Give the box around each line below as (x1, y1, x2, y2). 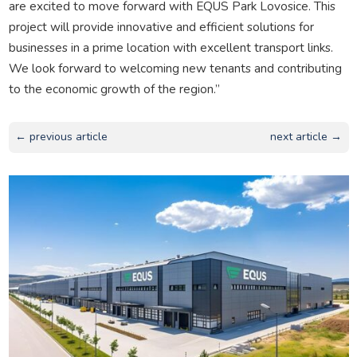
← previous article (14, 129, 108, 145)
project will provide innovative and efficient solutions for (8, 18, 314, 35)
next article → (270, 129, 343, 145)
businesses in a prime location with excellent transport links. (8, 38, 333, 56)
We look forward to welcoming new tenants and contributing (8, 59, 342, 76)
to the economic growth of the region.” (8, 80, 220, 97)
